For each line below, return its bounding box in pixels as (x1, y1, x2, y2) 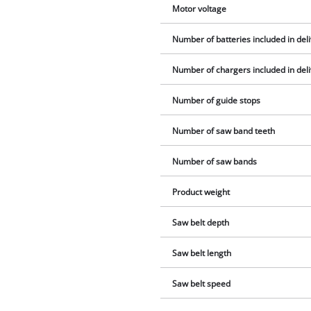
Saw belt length (172, 247, 232, 258)
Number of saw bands (172, 155, 258, 167)
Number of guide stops (172, 94, 261, 106)
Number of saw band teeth (172, 125, 276, 136)
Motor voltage (172, 3, 227, 14)
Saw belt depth (172, 217, 230, 228)
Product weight (172, 186, 230, 197)
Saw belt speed (172, 278, 231, 289)
